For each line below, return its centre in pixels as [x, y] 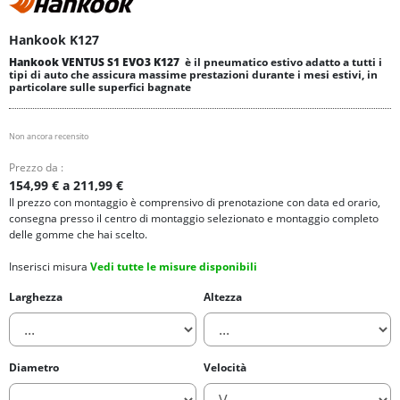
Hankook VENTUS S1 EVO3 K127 [96, 62]
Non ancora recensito [49, 136]
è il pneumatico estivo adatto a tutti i [282, 62]
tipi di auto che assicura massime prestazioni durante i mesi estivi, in [193, 75]
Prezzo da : [36, 167]
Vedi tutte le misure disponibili [174, 267]
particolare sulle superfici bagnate [100, 87]
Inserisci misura [50, 267]
